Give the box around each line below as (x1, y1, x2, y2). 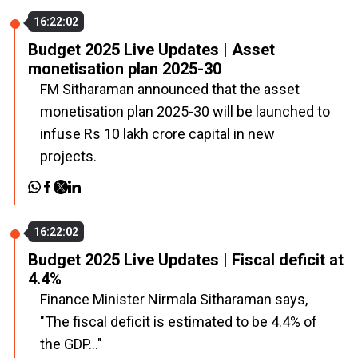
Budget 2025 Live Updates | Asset (28, 40, 275, 59)
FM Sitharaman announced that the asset (40, 81, 300, 97)
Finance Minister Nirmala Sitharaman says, (40, 291, 308, 308)
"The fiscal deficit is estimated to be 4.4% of (40, 313, 317, 330)
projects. (40, 148, 97, 165)
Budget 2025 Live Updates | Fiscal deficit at (28, 250, 344, 269)
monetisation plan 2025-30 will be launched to (40, 103, 330, 120)
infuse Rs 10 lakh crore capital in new (40, 125, 275, 142)
